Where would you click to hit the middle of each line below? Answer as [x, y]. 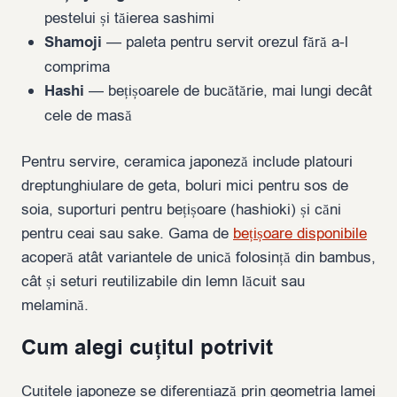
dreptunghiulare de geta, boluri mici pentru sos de [185, 186]
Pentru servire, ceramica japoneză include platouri [187, 162]
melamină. [55, 306]
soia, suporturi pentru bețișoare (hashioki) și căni [181, 210]
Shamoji [73, 42]
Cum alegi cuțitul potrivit [147, 349]
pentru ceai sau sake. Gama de [127, 234]
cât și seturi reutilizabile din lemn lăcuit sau [163, 282]
